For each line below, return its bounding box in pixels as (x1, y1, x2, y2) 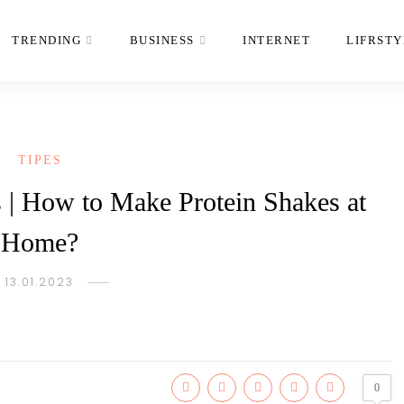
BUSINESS (129, 33, 195, 47)
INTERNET (243, 33, 310, 47)
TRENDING (12, 33, 81, 47)
